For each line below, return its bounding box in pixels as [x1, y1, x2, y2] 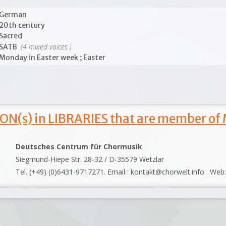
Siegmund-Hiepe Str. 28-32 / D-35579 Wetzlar [16, 154, 164, 164]
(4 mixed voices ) [19, 42, 72, 51]
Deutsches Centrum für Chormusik [16, 141, 143, 151]
